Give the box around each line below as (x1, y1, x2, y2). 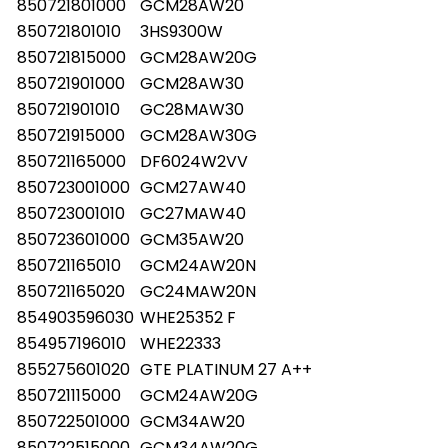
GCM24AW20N (140, 253, 256, 277)
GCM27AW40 (140, 175, 246, 199)
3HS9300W (140, 19, 223, 43)
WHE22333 (140, 331, 221, 355)
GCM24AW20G (140, 383, 258, 407)
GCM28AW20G (140, 45, 257, 69)
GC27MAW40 (140, 201, 246, 225)
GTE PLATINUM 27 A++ (140, 357, 312, 381)
